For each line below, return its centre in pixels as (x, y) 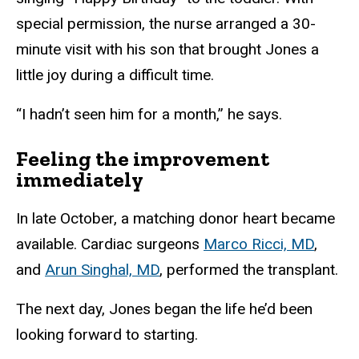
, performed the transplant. (249, 269)
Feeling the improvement (143, 158)
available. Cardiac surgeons (110, 244)
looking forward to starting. (107, 334)
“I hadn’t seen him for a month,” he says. (149, 115)
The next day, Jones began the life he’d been (164, 309)
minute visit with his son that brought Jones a (167, 50)
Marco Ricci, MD (259, 244)
